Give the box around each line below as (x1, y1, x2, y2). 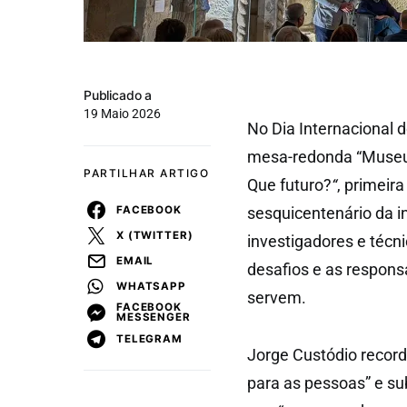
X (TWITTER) (116, 228, 194, 242)
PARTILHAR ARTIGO (84, 166, 209, 180)
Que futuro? (247, 175, 332, 194)
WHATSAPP (116, 279, 186, 293)
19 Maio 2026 (84, 106, 161, 121)
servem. (247, 288, 306, 307)
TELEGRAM (116, 332, 183, 345)
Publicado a (84, 87, 153, 103)
